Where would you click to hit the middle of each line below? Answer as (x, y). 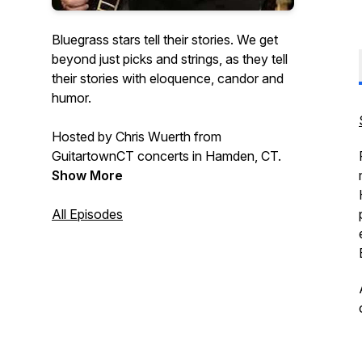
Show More (87, 175)
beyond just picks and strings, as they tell (170, 59)
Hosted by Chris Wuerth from (137, 137)
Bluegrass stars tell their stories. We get (165, 40)
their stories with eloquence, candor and (168, 78)
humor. (73, 98)
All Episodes (87, 214)
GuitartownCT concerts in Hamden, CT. (166, 156)
